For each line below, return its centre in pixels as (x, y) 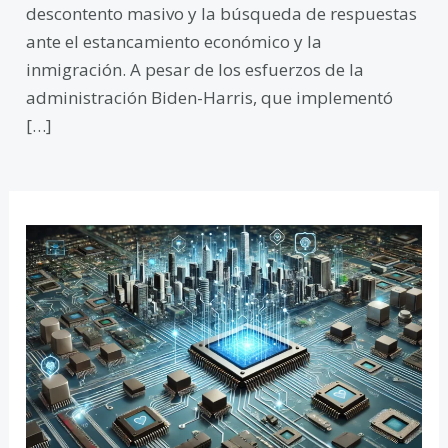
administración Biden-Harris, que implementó (210, 97)
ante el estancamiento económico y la (174, 41)
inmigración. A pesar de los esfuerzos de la (195, 69)
